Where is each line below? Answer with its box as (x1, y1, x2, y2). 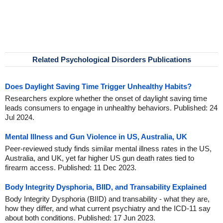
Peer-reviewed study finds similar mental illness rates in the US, (5, 144, 212, 153)
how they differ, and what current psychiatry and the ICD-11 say (5, 204, 211, 213)
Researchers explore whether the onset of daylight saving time (5, 94, 207, 103)
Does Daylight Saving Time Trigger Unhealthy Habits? (5, 82, 192, 91)
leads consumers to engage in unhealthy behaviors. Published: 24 (5, 104, 218, 112)
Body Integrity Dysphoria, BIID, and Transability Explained (5, 183, 207, 191)
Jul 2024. (5, 113, 34, 121)
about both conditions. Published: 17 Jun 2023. (5, 214, 155, 222)
